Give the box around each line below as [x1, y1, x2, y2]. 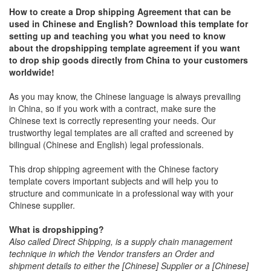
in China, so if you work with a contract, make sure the [9, 102, 216, 115]
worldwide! [9, 66, 54, 79]
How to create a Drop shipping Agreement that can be [9, 5, 231, 18]
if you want [192, 42, 240, 54]
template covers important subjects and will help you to [9, 175, 218, 188]
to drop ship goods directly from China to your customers [9, 54, 248, 67]
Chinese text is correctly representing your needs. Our [9, 114, 216, 127]
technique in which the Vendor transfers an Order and [9, 247, 214, 260]
